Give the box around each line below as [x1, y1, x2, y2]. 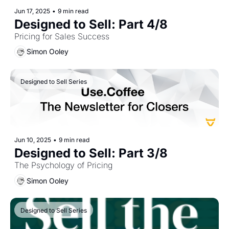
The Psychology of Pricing [14, 160, 112, 171]
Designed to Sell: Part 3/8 [14, 146, 168, 161]
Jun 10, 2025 [14, 136, 51, 144]
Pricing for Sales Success [14, 31, 109, 41]
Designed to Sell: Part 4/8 [14, 16, 168, 32]
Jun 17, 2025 [14, 7, 50, 15]
